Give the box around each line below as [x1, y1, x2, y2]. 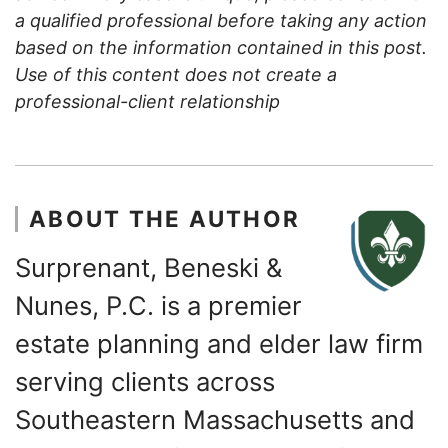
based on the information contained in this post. [15, 36, 427, 58]
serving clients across [15, 365, 275, 397]
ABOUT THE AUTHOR [29, 204, 301, 232]
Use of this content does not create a [15, 63, 337, 85]
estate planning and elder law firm [15, 327, 423, 359]
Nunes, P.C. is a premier [15, 289, 302, 321]
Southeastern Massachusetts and [15, 403, 415, 435]
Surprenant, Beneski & [15, 251, 282, 283]
